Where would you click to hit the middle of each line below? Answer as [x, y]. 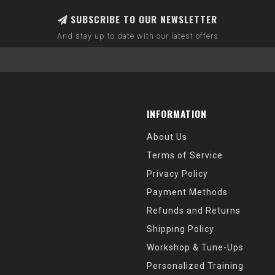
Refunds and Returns [194, 211]
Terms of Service [185, 155]
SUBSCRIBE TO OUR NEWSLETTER [142, 19]
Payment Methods [187, 192]
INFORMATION [177, 114]
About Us [167, 137]
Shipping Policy [180, 229]
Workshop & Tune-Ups [195, 247]
